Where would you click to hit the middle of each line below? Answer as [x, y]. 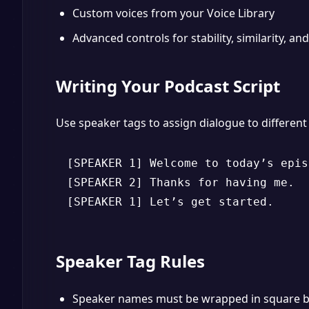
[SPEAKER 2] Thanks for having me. [181, 182]
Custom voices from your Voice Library [173, 13]
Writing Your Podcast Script [168, 86]
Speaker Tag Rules [130, 261]
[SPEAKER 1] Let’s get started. [170, 202]
